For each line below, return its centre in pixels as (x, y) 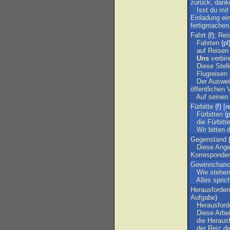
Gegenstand (208, 139)
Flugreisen (212, 74)
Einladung (205, 18)
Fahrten (208, 43)
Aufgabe (203, 197)
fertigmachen (210, 25)
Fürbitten (210, 114)
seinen (218, 97)
